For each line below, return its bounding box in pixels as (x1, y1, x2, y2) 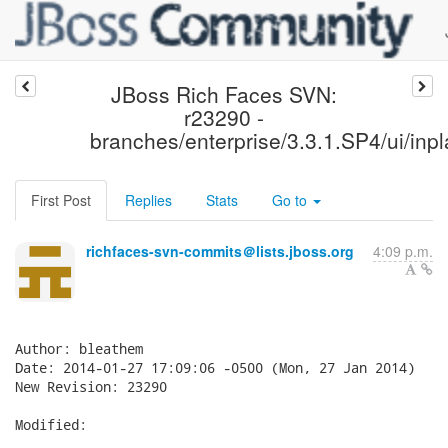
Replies (125, 190, 172, 210)
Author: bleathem (15, 339, 143, 358)
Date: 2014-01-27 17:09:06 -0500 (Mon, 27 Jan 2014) (15, 358, 415, 377)
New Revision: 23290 (15, 377, 167, 396)
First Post (31, 190, 91, 210)
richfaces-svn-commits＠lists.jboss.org (86, 241, 354, 261)
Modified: (15, 415, 87, 434)
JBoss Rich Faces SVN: (110, 79, 337, 109)
